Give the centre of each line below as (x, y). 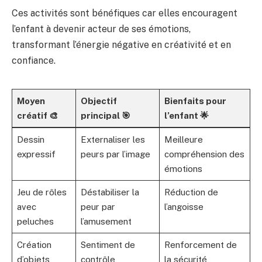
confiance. (34, 60)
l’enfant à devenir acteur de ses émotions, (101, 29)
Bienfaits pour (195, 101)
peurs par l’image (115, 154)
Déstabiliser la (110, 192)
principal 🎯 (105, 115)
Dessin (30, 139)
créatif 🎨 (37, 115)
